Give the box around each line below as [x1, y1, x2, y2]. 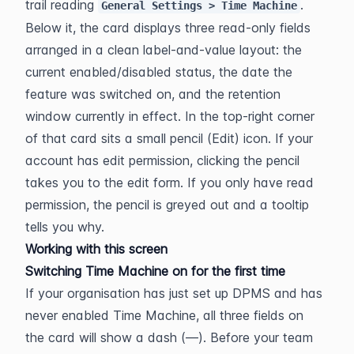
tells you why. [25, 219, 104, 235]
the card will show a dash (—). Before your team [25, 330, 313, 345]
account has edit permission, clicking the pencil [25, 153, 299, 168]
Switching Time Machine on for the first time [25, 263, 285, 279]
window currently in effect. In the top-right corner [25, 108, 314, 124]
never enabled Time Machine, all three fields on [25, 307, 303, 323]
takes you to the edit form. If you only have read [25, 175, 314, 190]
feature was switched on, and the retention [25, 86, 281, 102]
